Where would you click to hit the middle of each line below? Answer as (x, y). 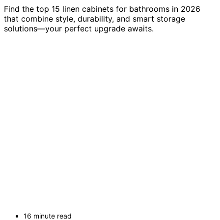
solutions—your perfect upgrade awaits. (79, 29)
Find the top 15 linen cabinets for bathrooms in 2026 (102, 9)
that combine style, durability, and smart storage (95, 19)
